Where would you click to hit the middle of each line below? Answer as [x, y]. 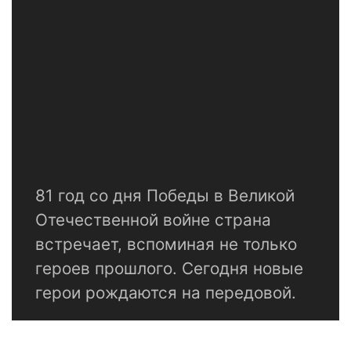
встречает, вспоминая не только [166, 244]
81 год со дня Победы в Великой [165, 196]
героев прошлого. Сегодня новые [169, 269]
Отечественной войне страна [153, 220]
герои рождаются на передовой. [166, 293]
